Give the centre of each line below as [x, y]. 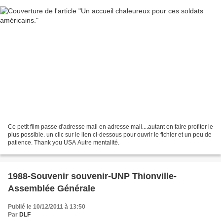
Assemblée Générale [52, 188]
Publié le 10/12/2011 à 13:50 [47, 206]
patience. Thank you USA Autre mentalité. [64, 142]
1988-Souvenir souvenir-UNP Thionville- [92, 176]
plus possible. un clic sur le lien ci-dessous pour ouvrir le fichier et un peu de [110, 134]
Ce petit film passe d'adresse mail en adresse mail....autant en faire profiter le [110, 127]
